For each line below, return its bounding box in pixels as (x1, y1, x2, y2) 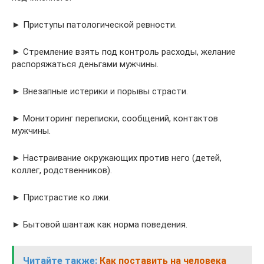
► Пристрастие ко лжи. (12, 192, 110, 203)
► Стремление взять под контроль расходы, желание (12, 47, 236, 58)
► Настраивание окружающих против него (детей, (12, 153, 222, 164)
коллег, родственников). (12, 165, 112, 176)
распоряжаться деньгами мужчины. (12, 59, 159, 70)
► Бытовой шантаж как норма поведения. (12, 219, 187, 230)
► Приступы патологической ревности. (12, 19, 177, 31)
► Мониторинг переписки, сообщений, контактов (12, 113, 218, 124)
